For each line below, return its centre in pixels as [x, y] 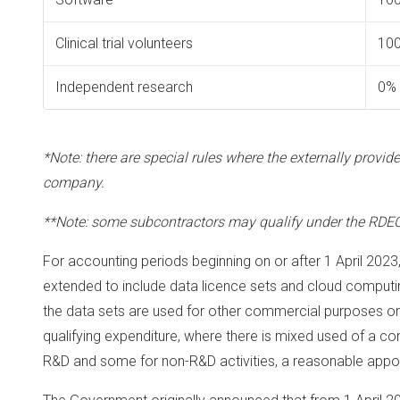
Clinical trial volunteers [124, 43]
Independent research [124, 87]
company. [74, 183]
